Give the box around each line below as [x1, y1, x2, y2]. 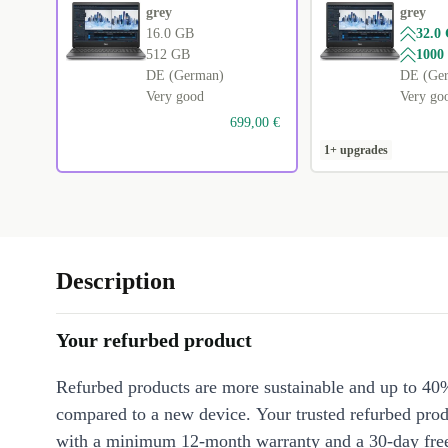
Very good [146, 89, 204, 105]
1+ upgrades [323, 143, 388, 158]
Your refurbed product [56, 329, 252, 352]
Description [56, 268, 175, 295]
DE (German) [146, 68, 224, 84]
